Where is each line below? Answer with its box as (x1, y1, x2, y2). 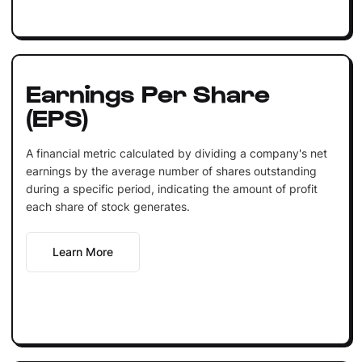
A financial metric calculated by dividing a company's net (25, 145, 327, 160)
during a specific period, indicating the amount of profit (25, 181, 318, 196)
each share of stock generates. (25, 199, 190, 213)
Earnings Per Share (25, 77, 270, 107)
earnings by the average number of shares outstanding (25, 163, 317, 178)
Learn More (52, 244, 113, 259)
